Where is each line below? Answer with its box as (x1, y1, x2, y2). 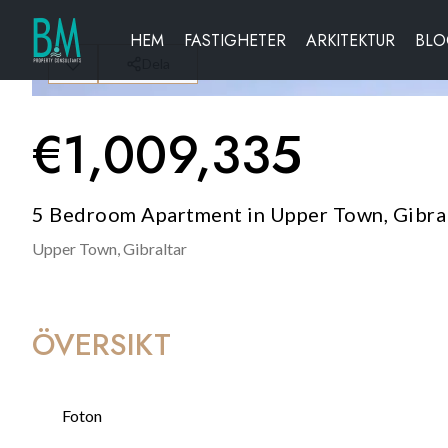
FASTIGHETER (184, 28, 286, 52)
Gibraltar (123, 239, 187, 258)
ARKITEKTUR (306, 28, 395, 52)
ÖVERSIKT (32, 323, 171, 366)
